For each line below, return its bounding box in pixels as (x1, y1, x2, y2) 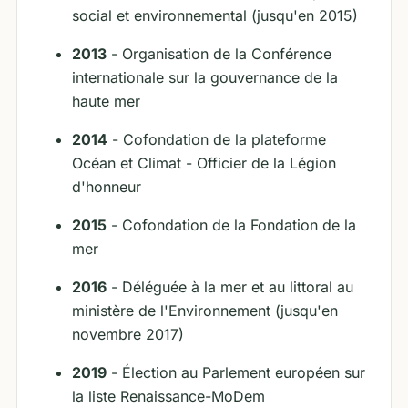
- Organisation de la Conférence (107, 45, 331, 63)
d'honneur (72, 178, 141, 196)
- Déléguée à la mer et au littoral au (107, 278, 353, 296)
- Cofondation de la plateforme (107, 130, 326, 148)
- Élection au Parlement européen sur (107, 363, 365, 382)
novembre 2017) (72, 325, 184, 343)
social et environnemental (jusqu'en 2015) (72, 6, 358, 25)
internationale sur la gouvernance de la (72, 68, 338, 87)
